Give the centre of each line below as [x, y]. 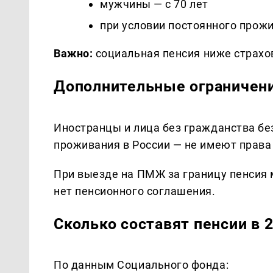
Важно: [73, 54]
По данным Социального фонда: [141, 265]
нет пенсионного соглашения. [135, 191]
